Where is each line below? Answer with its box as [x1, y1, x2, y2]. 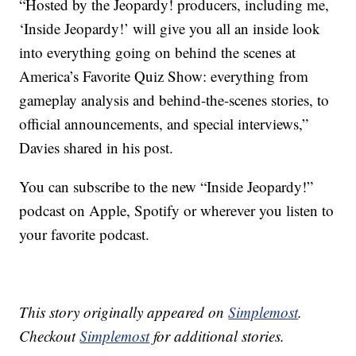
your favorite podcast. [19, 223, 150, 244]
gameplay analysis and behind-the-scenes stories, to [19, 89, 330, 110]
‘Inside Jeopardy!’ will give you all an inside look [19, 17, 321, 38]
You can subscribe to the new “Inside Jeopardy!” [19, 176, 314, 196]
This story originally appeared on [19, 301, 229, 322]
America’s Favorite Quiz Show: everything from [19, 65, 309, 86]
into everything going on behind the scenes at [19, 41, 296, 62]
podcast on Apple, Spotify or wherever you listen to [19, 199, 335, 220]
